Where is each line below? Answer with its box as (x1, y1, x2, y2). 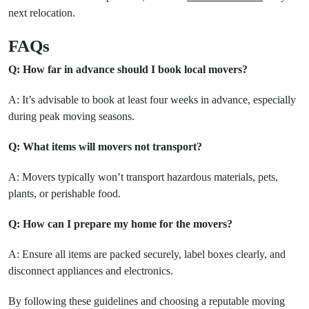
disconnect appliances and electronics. (8, 265, 173, 277)
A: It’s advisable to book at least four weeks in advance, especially (8, 94, 296, 106)
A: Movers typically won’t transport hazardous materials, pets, (8, 171, 278, 183)
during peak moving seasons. (8, 110, 134, 122)
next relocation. (8, 7, 75, 19)
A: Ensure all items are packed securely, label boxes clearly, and (8, 248, 286, 260)
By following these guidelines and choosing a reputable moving (8, 295, 285, 307)
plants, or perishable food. (8, 188, 121, 199)
